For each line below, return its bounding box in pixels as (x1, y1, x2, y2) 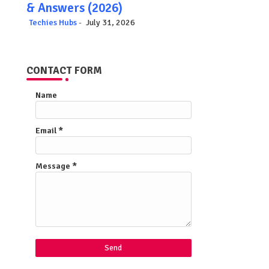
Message (35, 161, 72, 172)
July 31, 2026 (85, 17, 135, 28)
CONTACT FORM (26, 64, 102, 77)
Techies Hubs (28, 17, 77, 28)
